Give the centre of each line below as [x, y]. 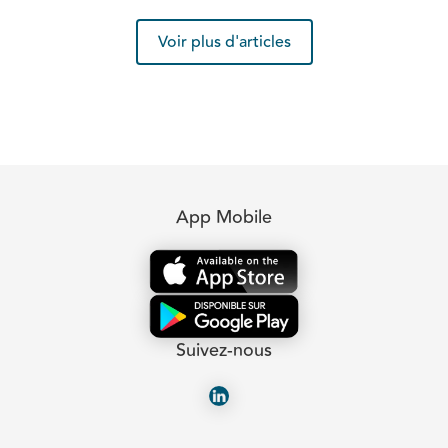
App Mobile [224, 216]
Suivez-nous [224, 350]
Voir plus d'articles [224, 41]
